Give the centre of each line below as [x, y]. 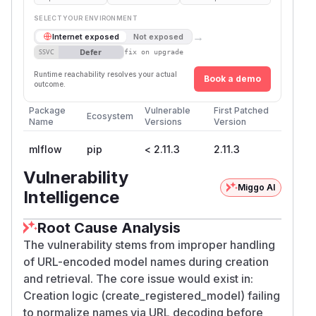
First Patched [241, 110]
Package [47, 110]
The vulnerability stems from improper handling [149, 244]
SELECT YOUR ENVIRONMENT [85, 18]
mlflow [45, 149]
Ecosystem [110, 116]
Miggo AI [256, 187]
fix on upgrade [153, 52]
